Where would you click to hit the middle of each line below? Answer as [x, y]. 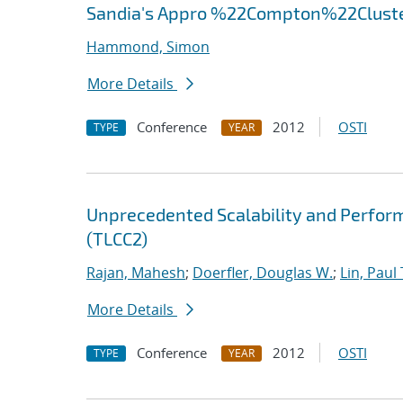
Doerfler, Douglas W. [263, 273]
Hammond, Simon [148, 47]
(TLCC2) [117, 238]
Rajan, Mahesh [136, 273]
